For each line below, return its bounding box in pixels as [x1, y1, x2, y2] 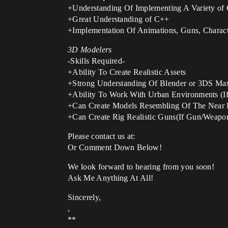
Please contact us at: [68, 132, 135, 140]
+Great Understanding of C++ [68, 15, 169, 23]
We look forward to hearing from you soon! [68, 162, 215, 171]
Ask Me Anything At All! [68, 174, 154, 182]
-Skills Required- [68, 56, 125, 65]
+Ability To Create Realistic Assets [68, 68, 186, 76]
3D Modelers [68, 45, 112, 54]
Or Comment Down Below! [68, 143, 162, 152]
